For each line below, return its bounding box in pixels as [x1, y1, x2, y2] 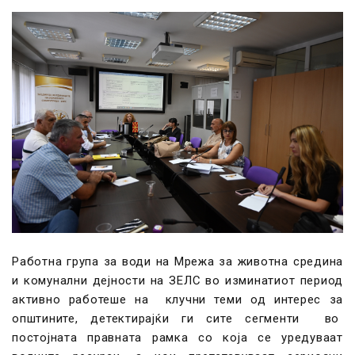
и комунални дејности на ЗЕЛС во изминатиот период [12, 273, 343, 288]
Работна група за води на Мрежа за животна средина [12, 254, 343, 269]
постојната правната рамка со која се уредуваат [12, 330, 343, 345]
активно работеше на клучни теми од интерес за [12, 292, 343, 307]
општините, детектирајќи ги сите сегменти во [12, 311, 343, 326]
